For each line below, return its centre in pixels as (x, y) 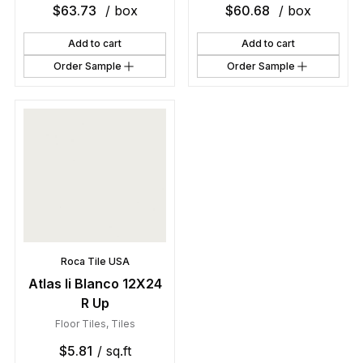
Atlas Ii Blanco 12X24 (95, 284)
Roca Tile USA (95, 262)
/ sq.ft (114, 351)
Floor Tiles (80, 324)
